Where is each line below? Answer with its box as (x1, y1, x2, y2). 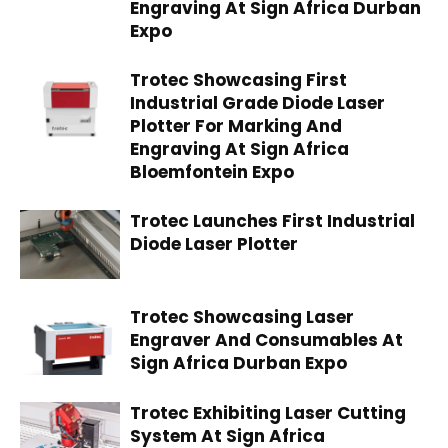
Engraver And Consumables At (130, 328, 403, 352)
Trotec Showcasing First (130, 68, 347, 92)
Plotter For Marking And (130, 114, 342, 138)
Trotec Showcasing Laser (130, 305, 354, 329)
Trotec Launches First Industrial (130, 209, 415, 233)
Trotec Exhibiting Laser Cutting (130, 401, 406, 425)
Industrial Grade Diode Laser (130, 91, 385, 115)
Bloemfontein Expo (130, 160, 294, 184)
